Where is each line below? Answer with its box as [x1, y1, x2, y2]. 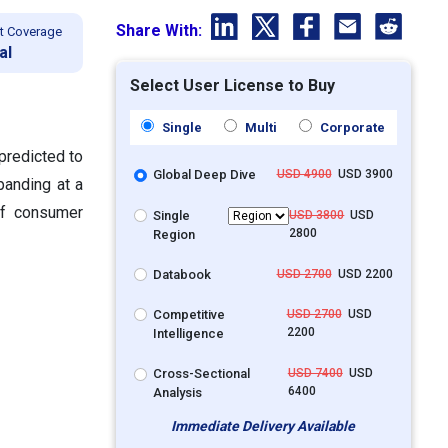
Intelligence [153, 326, 225, 342]
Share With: [115, 21, 206, 41]
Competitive [153, 307, 226, 323]
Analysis [153, 385, 203, 401]
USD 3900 [331, 167, 393, 182]
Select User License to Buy [129, 76, 335, 96]
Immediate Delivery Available [171, 417, 356, 434]
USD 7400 [287, 366, 343, 381]
